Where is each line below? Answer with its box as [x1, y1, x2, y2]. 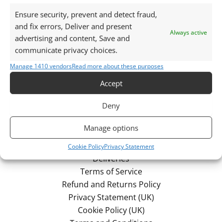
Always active [170, 28, 207, 37]
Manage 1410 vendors [10, 62, 72, 71]
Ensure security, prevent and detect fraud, [15, 9, 157, 20]
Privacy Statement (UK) [68, 192, 154, 203]
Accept [100, 78, 122, 88]
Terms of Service [80, 166, 142, 177]
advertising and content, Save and [15, 33, 130, 44]
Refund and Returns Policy [61, 179, 161, 190]
